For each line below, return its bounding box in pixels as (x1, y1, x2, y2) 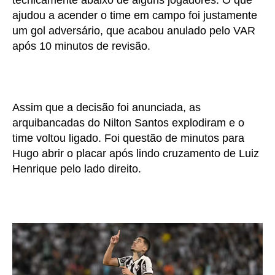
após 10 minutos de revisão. (12, 39, 150, 52)
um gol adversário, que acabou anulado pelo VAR (12, 24, 255, 37)
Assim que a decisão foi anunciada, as (12, 101, 201, 114)
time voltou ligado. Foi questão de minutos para (12, 131, 244, 144)
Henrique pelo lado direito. (12, 162, 141, 175)
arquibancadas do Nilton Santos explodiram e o (12, 116, 244, 129)
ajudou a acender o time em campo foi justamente (12, 9, 257, 21)
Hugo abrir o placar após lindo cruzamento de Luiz (12, 147, 259, 160)
